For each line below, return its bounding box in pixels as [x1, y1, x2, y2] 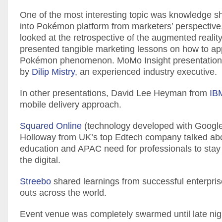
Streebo [20, 176, 51, 186]
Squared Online [20, 120, 84, 131]
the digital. [20, 155, 60, 165]
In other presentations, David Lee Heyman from [20, 88, 210, 98]
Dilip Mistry [32, 66, 75, 77]
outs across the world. [20, 187, 107, 198]
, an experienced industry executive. [75, 66, 217, 77]
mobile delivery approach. [20, 99, 121, 110]
